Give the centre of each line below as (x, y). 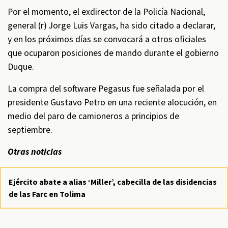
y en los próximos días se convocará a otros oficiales (107, 39)
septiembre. (30, 130)
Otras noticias (35, 152)
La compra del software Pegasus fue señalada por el (106, 89)
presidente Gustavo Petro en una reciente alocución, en (112, 102)
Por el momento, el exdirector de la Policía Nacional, (106, 12)
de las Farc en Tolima (47, 194)
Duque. (22, 67)
